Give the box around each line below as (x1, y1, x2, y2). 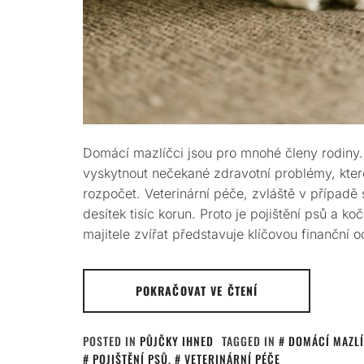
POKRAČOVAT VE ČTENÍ (135, 282, 258, 299)
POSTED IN (83, 332, 140, 349)
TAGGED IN (222, 332, 279, 349)
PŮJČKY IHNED (140, 332, 214, 349)
